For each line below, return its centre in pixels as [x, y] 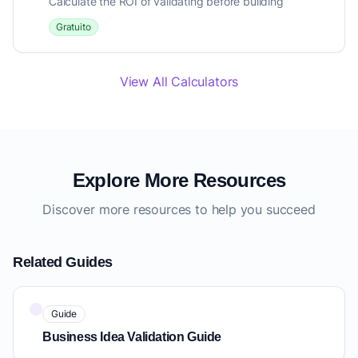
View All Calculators [179, 82]
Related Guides [63, 263]
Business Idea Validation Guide [132, 337]
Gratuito [74, 27]
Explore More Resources [179, 181]
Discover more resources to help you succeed [179, 210]
